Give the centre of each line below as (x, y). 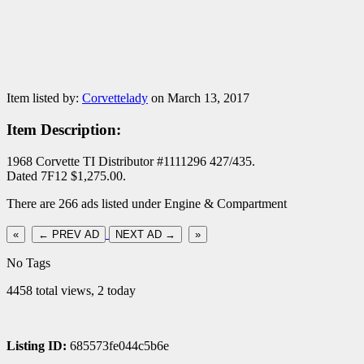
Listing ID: (37, 345)
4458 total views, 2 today (71, 290)
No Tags (28, 262)
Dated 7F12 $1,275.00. (66, 175)
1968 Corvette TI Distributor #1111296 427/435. (131, 161)
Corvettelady (115, 98)
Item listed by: (44, 98)
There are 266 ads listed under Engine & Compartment (147, 203)
